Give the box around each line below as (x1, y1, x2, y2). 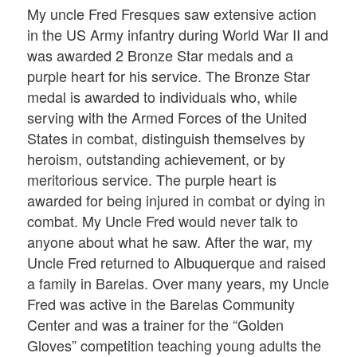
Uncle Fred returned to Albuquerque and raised (27, 251, 327, 273)
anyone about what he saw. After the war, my (27, 230, 313, 252)
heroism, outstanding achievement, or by (27, 147, 286, 169)
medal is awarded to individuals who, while (27, 85, 298, 107)
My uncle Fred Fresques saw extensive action (27, 2, 317, 24)
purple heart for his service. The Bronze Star (27, 65, 311, 86)
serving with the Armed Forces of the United (27, 106, 308, 127)
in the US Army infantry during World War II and (27, 23, 329, 45)
